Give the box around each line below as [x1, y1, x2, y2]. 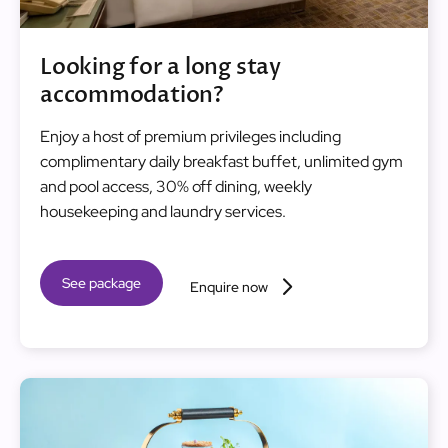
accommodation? [40, 80, 224, 111]
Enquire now [190, 277, 268, 296]
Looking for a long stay [40, 52, 281, 83]
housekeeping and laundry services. [40, 201, 286, 223]
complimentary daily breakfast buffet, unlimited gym [40, 151, 403, 173]
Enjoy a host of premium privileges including [40, 126, 341, 148]
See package [62, 274, 141, 293]
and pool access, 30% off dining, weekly [40, 176, 312, 198]
